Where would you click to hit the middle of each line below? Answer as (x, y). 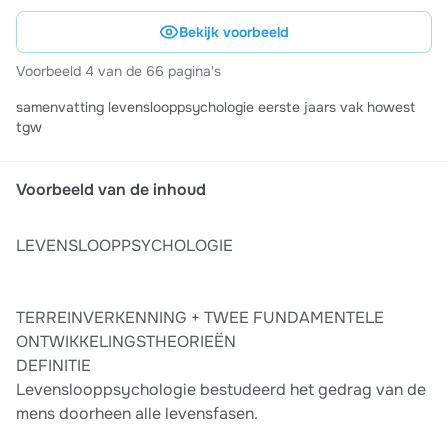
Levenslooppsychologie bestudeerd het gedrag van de (221, 390)
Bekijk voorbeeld (234, 32)
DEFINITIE (53, 366)
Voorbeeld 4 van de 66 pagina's (118, 71)
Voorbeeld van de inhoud (111, 190)
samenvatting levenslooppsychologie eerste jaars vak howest (62, 107)
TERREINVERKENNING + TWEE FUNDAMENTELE (200, 318)
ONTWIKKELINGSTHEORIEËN (126, 342)
